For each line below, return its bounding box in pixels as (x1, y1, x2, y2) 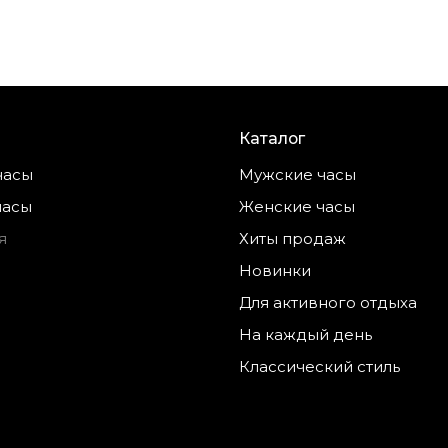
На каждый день (239, 324, 372, 344)
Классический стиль (239, 356, 400, 376)
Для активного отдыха (239, 292, 417, 312)
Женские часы (239, 196, 355, 216)
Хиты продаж (239, 228, 346, 248)
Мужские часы (239, 164, 356, 184)
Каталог (239, 128, 305, 148)
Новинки (239, 260, 311, 280)
